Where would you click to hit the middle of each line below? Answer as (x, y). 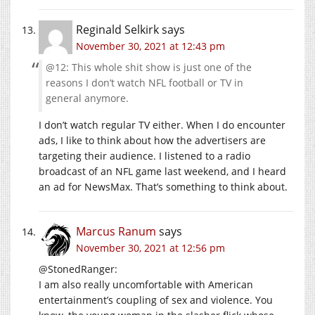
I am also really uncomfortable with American (146, 285)
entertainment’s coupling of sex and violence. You (156, 300)
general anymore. (87, 98)
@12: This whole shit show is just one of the (149, 67)
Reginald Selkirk (117, 30)
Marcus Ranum (116, 232)
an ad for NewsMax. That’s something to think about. (163, 187)
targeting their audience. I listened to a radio (144, 156)
